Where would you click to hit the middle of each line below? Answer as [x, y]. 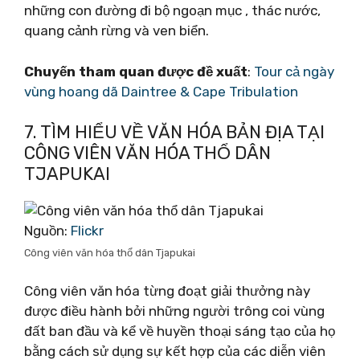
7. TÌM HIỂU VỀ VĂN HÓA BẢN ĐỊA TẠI [174, 132]
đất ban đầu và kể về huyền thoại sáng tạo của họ [180, 331]
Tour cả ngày [294, 71]
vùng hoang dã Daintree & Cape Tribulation [161, 91]
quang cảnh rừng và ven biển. [117, 31]
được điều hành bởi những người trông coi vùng [174, 311]
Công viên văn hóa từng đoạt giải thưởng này [167, 290]
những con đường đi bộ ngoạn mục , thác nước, [172, 10]
